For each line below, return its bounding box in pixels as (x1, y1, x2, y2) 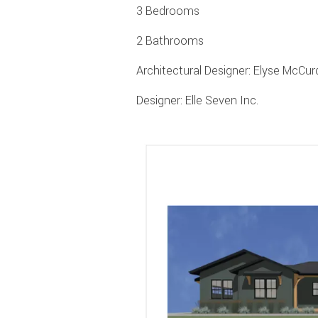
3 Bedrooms (136, 3, 199, 20)
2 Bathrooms (136, 33, 204, 50)
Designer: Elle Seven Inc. (136, 92, 258, 109)
